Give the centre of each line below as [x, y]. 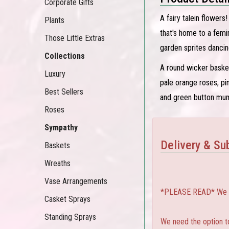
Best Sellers [64, 92]
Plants [54, 20]
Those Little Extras [75, 38]
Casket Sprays [67, 199]
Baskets [57, 145]
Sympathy [61, 128]
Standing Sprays [70, 217]
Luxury [55, 74]
